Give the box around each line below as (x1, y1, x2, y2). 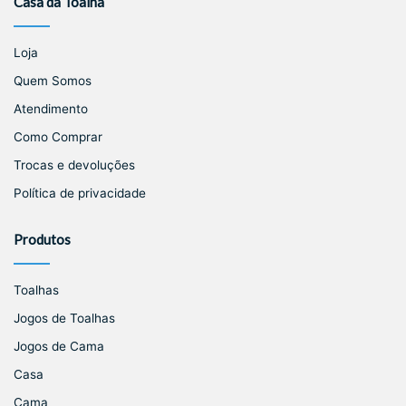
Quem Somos (14, 73, 92, 89)
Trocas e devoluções (14, 158, 135, 173)
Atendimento (14, 101, 88, 117)
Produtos (14, 231, 71, 248)
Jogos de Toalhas (14, 311, 115, 326)
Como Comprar (14, 130, 102, 145)
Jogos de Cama (14, 339, 104, 354)
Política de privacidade (14, 186, 146, 201)
